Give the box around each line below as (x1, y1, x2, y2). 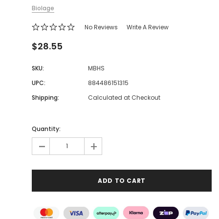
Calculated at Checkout (88, 93, 160, 102)
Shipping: (32, 93, 59, 102)
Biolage (32, 4, 54, 13)
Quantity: (32, 125, 61, 133)
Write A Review (126, 23, 169, 32)
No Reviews (84, 23, 118, 32)
